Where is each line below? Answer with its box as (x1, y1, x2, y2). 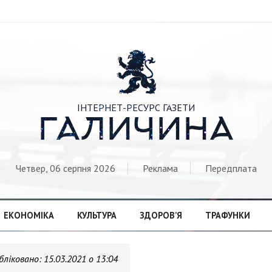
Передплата (205, 162, 257, 174)
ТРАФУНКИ (205, 209, 250, 221)
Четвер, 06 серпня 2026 (15, 162, 115, 174)
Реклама (142, 162, 178, 174)
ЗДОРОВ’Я (139, 209, 182, 221)
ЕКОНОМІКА (3, 209, 54, 221)
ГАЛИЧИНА (38, 114, 234, 150)
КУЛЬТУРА (76, 209, 117, 221)
